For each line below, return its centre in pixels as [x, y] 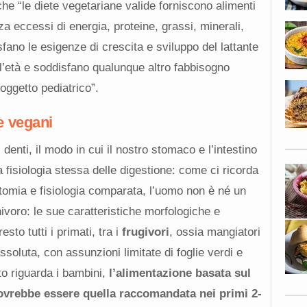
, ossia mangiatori [214, 232]
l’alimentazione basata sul [180, 273]
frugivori [145, 232]
